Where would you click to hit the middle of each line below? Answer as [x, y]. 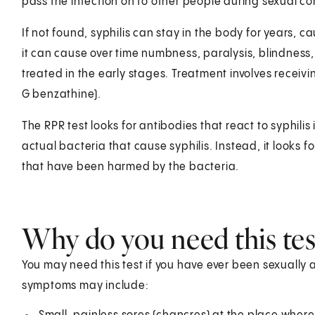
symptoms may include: [85, 285]
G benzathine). [61, 94]
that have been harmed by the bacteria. [131, 167]
